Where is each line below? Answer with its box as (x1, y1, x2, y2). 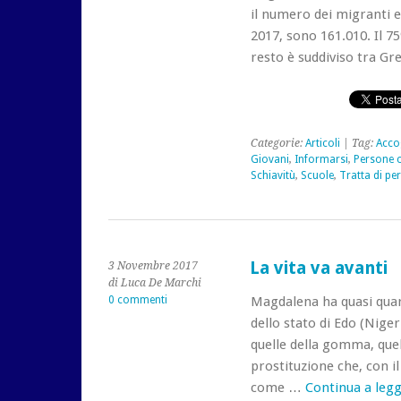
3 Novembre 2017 (108, 260, 198, 272)
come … (250, 380, 305, 396)
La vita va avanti (249, 258, 388, 278)
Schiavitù (250, 169, 295, 182)
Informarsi (294, 153, 348, 166)
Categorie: (250, 137, 305, 149)
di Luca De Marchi (108, 277, 201, 289)
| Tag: (339, 137, 376, 149)
